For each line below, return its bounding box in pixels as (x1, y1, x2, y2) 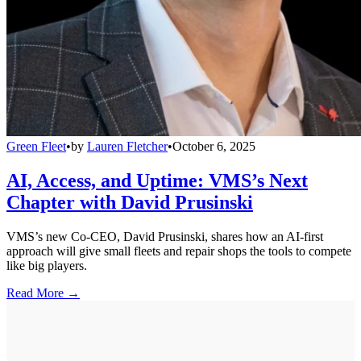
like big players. (6, 258, 87, 272)
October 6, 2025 (172, 139, 255, 153)
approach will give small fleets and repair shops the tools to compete (6, 243, 351, 258)
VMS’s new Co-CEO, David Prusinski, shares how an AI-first (6, 229, 323, 243)
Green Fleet (6, 139, 66, 153)
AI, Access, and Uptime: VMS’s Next (6, 169, 308, 191)
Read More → (6, 285, 80, 300)
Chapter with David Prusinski (6, 191, 253, 213)
